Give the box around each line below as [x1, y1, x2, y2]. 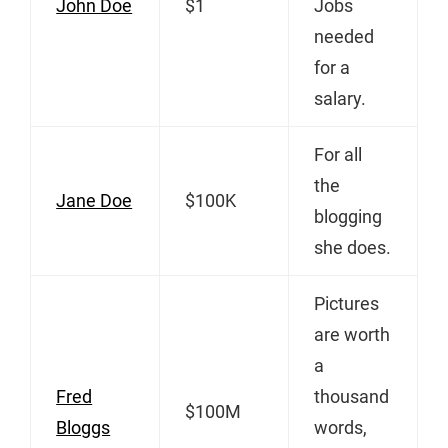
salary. [314, 87, 367, 109]
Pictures [314, 292, 380, 314]
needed [314, 25, 375, 47]
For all [314, 143, 363, 165]
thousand [314, 385, 390, 407]
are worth [314, 323, 391, 345]
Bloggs [56, 416, 111, 438]
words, [314, 416, 368, 438]
